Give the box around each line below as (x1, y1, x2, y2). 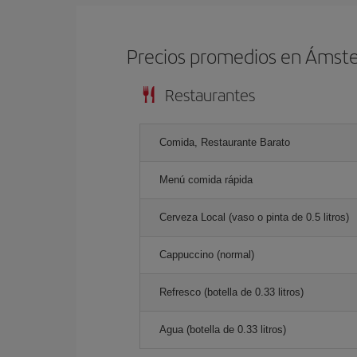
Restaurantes (165, 82, 255, 106)
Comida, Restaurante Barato (159, 135, 290, 148)
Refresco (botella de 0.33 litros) (159, 285, 304, 298)
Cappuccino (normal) (159, 248, 254, 261)
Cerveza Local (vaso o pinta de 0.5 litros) (159, 210, 349, 223)
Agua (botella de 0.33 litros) (159, 323, 286, 335)
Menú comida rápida (159, 173, 253, 186)
